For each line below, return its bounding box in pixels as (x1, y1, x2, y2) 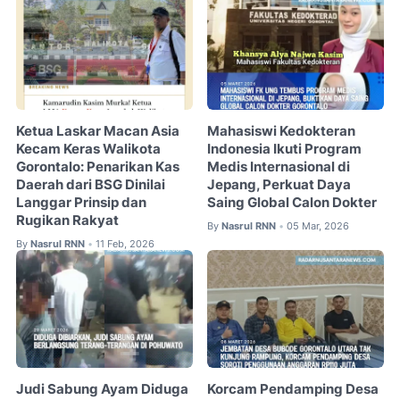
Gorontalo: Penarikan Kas (16, 158, 179, 175)
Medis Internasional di (207, 158, 351, 175)
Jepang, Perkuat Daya (207, 176, 352, 193)
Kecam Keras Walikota (16, 140, 161, 157)
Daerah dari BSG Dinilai (16, 176, 165, 193)
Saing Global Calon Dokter (207, 194, 378, 211)
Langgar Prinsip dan (16, 194, 146, 211)
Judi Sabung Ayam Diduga (16, 380, 188, 397)
